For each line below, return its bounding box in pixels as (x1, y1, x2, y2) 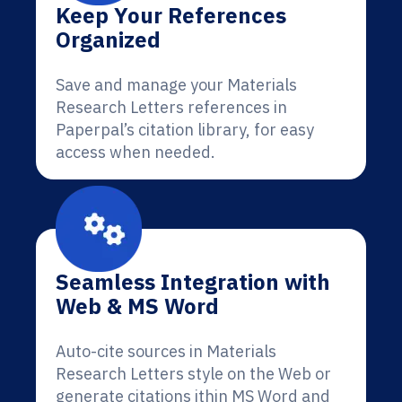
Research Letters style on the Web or (56, 363, 331, 384)
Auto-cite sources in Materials (56, 341, 276, 362)
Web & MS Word (56, 292, 219, 320)
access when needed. (56, 142, 215, 162)
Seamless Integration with (56, 267, 330, 296)
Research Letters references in (56, 97, 287, 118)
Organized (56, 25, 161, 54)
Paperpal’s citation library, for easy (56, 119, 314, 140)
